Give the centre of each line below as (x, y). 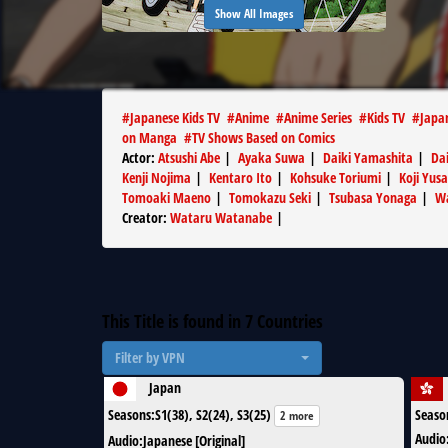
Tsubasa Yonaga (373, 197)
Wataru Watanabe (221, 217)
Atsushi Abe (189, 157)
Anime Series (318, 117)
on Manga (149, 137)
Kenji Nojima (156, 177)
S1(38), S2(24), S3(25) (213, 414)
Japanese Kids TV (175, 117)
